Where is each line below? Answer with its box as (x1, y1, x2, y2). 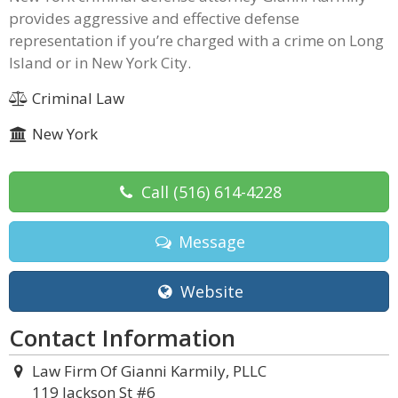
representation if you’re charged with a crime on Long (9, 30, 384, 51)
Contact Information (9, 322, 235, 354)
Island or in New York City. (9, 52, 191, 73)
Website (175, 281, 243, 302)
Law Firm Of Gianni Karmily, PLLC (31, 361, 267, 381)
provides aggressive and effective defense (9, 8, 299, 28)
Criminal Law (28, 88, 124, 108)
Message (173, 231, 245, 252)
